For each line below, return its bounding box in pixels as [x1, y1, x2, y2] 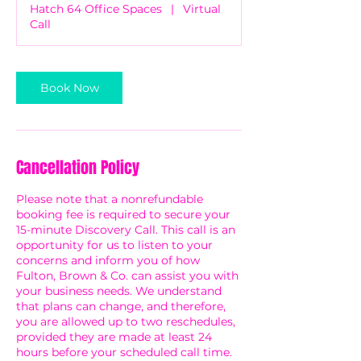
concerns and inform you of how [16, 253, 200, 268]
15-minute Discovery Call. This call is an [16, 222, 235, 237]
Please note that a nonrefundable [16, 192, 203, 206]
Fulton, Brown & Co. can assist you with [16, 268, 239, 283]
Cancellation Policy [16, 156, 139, 180]
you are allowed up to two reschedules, [16, 314, 235, 329]
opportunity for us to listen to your [16, 238, 213, 252]
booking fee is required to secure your [16, 207, 230, 222]
